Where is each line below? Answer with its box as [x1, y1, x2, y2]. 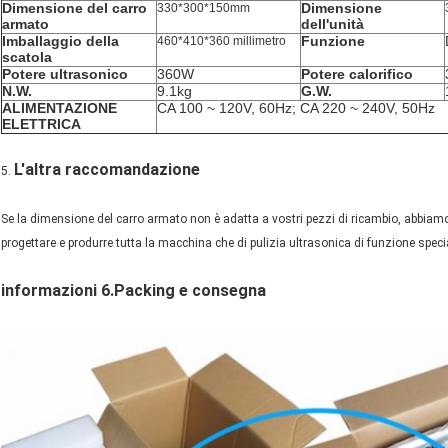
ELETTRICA [2, 116, 81, 133]
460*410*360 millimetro [157, 34, 286, 49]
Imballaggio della [2, 33, 119, 50]
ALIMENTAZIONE [2, 100, 117, 117]
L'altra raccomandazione [14, 160, 200, 180]
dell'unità [301, 16, 364, 33]
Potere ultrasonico [2, 66, 128, 83]
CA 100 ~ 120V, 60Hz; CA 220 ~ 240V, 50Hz [157, 100, 435, 117]
